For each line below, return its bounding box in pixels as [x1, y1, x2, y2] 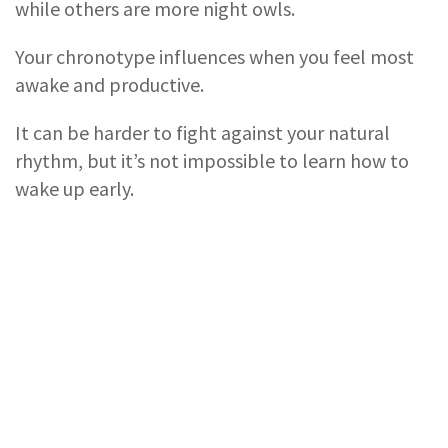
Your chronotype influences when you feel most [15, 43, 414, 69]
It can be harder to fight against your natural [15, 119, 390, 145]
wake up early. [15, 175, 134, 201]
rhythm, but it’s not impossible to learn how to [15, 147, 409, 173]
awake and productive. [15, 71, 204, 97]
